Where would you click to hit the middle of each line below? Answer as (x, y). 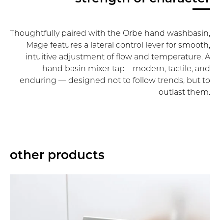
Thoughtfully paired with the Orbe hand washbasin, (110, 32)
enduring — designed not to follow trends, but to (115, 80)
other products (57, 154)
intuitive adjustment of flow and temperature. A (118, 56)
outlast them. (184, 91)
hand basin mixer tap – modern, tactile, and (126, 68)
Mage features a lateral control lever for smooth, (118, 44)
